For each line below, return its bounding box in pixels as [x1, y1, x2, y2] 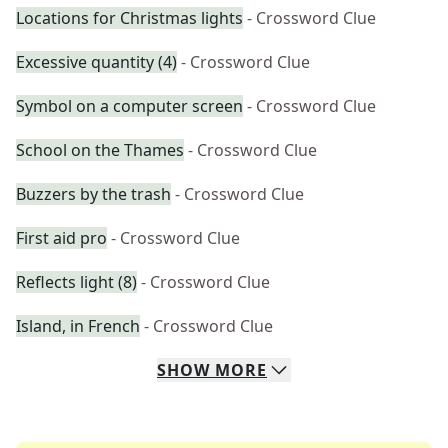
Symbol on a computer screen [16, 95, 243, 117]
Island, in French [16, 315, 140, 337]
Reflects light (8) [16, 271, 137, 293]
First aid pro [16, 227, 107, 249]
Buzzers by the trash [16, 183, 171, 205]
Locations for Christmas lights [16, 7, 243, 29]
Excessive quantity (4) [16, 51, 177, 73]
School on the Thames [16, 139, 184, 161]
